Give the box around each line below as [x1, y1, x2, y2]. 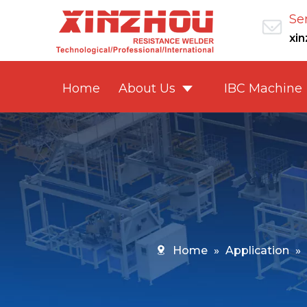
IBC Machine [223, 80, 302, 96]
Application [225, 243, 289, 257]
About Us [119, 80, 175, 96]
